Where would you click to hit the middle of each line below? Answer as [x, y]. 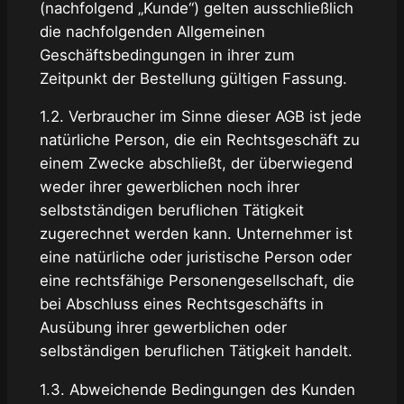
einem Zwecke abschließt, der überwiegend [196, 164]
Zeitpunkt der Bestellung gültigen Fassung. [193, 78]
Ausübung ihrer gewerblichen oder [163, 328]
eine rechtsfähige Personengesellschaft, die [197, 281]
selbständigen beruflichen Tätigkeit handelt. [196, 351]
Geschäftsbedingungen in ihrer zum [167, 55]
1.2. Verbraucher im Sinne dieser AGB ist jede [200, 117]
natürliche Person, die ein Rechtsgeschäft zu [199, 140]
